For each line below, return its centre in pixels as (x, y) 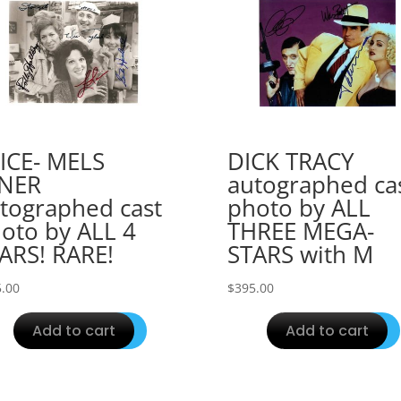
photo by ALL (299, 208)
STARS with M (300, 255)
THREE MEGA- (300, 231)
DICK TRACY (290, 162)
